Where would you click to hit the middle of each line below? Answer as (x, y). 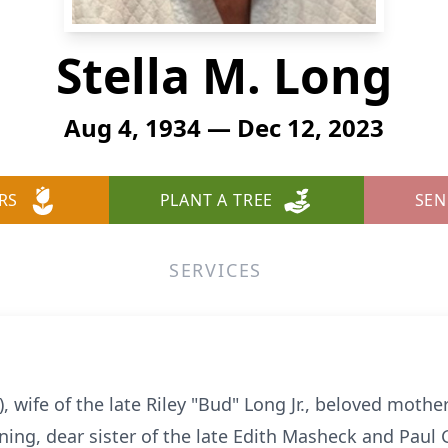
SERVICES (215, 270)
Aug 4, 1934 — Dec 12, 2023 (224, 127)
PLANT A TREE (216, 200)
